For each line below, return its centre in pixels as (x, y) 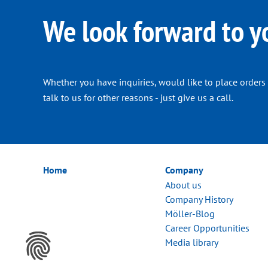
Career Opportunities (207, 228)
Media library (192, 243)
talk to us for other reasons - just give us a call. (138, 98)
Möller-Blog (190, 214)
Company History (199, 200)
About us (183, 185)
